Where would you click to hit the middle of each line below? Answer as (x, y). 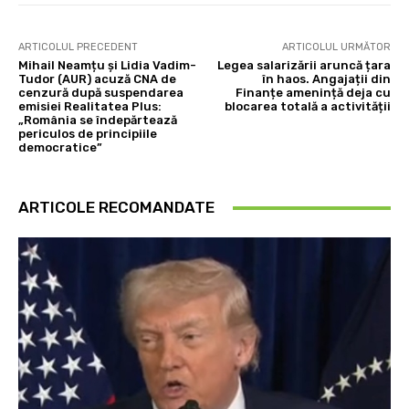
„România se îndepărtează (98, 121)
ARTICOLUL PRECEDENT (78, 47)
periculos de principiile (88, 134)
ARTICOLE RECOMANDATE (116, 208)
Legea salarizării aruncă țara (304, 66)
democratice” (60, 148)
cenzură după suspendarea (101, 93)
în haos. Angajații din (326, 79)
